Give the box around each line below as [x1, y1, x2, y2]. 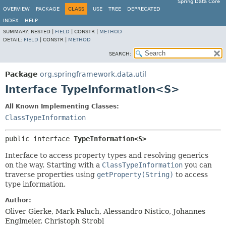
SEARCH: [109, 51, 131, 56]
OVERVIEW [3, 6, 30, 12]
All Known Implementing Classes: [5, 103, 119, 110]
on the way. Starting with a [5, 161, 102, 169]
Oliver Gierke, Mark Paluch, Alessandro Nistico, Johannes [5, 207, 205, 215]
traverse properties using [5, 171, 97, 179]
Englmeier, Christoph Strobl [5, 217, 104, 225]
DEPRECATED [127, 6, 160, 12]
